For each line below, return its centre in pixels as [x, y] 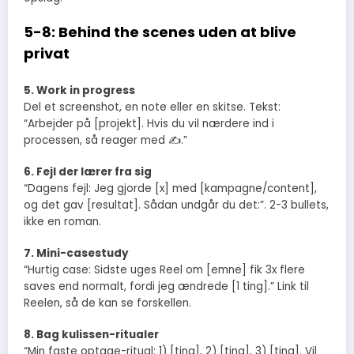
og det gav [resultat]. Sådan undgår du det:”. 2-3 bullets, [176, 205]
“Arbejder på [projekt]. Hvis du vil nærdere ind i [149, 123]
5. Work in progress [79, 90]
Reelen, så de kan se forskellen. [107, 303]
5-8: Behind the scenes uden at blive [160, 32]
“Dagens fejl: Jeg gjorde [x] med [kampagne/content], [170, 188]
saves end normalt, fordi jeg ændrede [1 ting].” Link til [166, 287]
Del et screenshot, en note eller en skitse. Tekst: [152, 107]
